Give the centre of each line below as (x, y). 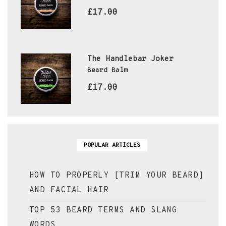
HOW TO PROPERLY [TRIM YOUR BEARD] (117, 175)
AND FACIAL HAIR (69, 190)
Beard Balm (107, 70)
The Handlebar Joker (130, 59)
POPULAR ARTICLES (112, 145)
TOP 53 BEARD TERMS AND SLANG (103, 210)
